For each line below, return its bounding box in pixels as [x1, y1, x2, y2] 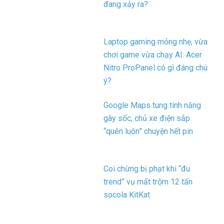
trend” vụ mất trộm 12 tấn [103, 177, 193, 186]
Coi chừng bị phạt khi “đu [103, 164, 190, 173]
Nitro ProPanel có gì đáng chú [103, 63, 208, 72]
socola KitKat [103, 190, 150, 199]
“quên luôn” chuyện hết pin [103, 126, 193, 136]
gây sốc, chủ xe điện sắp [103, 113, 190, 123]
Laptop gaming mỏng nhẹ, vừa [103, 37, 208, 46]
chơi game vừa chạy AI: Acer [103, 50, 202, 59]
